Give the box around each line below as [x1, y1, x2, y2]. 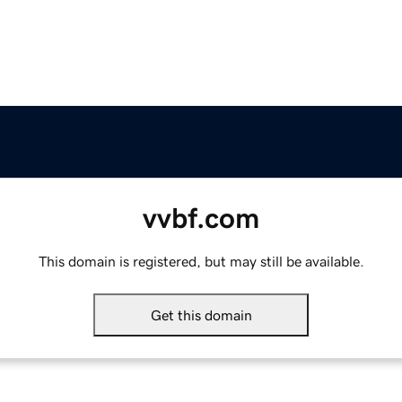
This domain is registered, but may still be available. [38, 254, 364, 269]
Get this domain [150, 308, 252, 323]
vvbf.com [143, 204, 259, 233]
